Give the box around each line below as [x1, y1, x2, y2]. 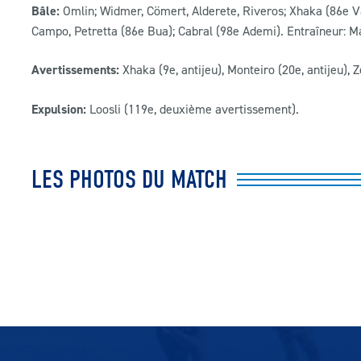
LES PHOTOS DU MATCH [31, 164, 227, 195]
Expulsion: [31, 101, 86, 118]
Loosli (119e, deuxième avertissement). [86, 101, 299, 118]
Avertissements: [31, 61, 119, 79]
